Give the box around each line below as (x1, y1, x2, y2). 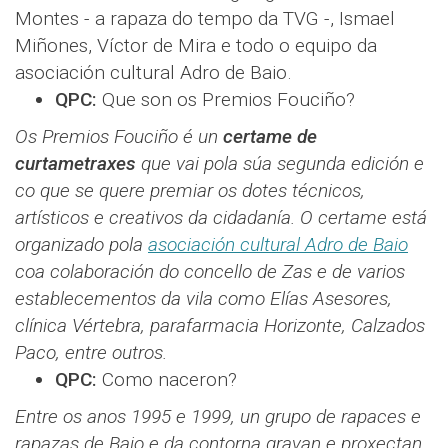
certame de (223, 125, 317, 149)
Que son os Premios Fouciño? (97, 88, 355, 112)
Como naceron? (97, 368, 237, 392)
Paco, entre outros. (15, 341, 172, 365)
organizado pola (15, 233, 148, 257)
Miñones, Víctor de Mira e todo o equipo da (15, 34, 377, 58)
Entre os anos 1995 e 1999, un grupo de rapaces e (15, 405, 421, 429)
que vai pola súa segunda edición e (136, 152, 424, 176)
